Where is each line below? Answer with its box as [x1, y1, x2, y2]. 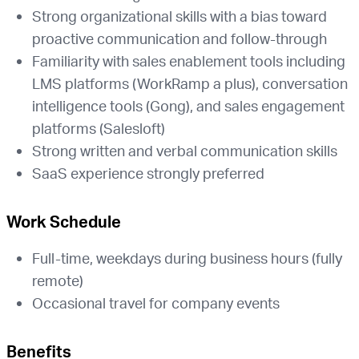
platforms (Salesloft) [32, 119, 165, 137]
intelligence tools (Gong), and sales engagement [32, 97, 345, 115]
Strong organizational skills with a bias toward [32, 7, 327, 25]
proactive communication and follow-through [32, 30, 327, 47]
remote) [32, 272, 83, 289]
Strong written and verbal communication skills [32, 142, 337, 159]
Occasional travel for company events [32, 294, 280, 312]
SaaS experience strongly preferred [32, 164, 264, 182]
